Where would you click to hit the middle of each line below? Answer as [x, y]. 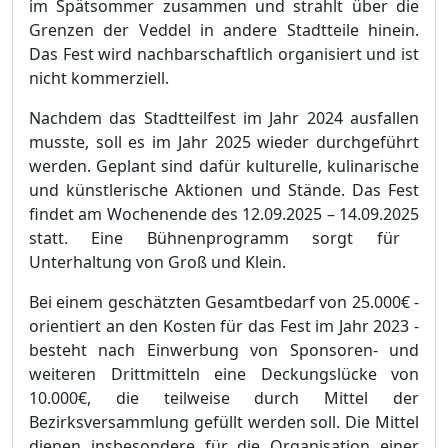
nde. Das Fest [365, 190]
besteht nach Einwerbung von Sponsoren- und [224, 350]
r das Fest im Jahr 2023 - [328, 326]
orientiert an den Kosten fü [133, 326]
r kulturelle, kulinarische [326, 166]
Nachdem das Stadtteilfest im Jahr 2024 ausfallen [224, 118]
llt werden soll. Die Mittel [324, 422]
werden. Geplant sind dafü [131, 166]
